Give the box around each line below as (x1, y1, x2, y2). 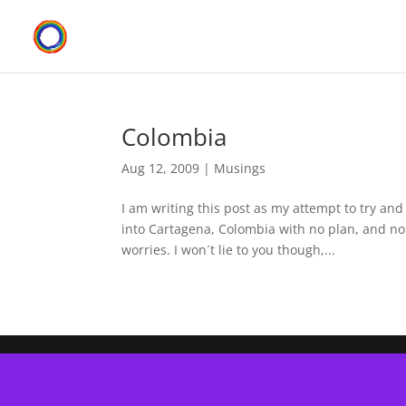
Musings (214, 159, 266, 177)
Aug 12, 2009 (121, 159, 200, 177)
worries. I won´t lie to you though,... (121, 241, 336, 258)
